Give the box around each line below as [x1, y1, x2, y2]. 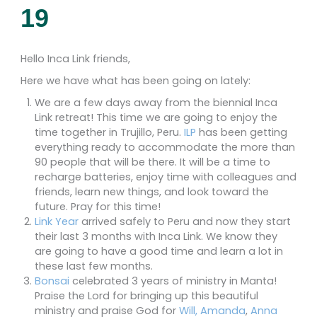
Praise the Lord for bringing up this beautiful [35, 289, 258, 303]
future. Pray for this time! [35, 200, 161, 214]
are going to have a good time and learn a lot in [35, 244, 283, 258]
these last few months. [35, 259, 153, 273]
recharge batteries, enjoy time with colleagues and [35, 170, 296, 184]
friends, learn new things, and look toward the [35, 185, 269, 199]
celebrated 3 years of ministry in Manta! [69, 274, 277, 288]
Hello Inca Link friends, [21, 52, 130, 66]
